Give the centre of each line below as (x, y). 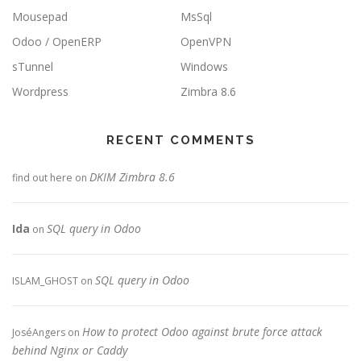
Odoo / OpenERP (57, 42)
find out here (42, 178)
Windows (204, 67)
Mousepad (40, 17)
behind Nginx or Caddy (70, 351)
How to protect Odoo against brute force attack (202, 332)
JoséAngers (39, 333)
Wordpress (40, 92)
